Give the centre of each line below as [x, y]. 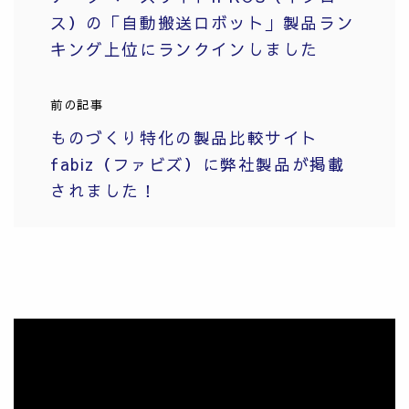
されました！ [104, 191]
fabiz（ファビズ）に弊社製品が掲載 [198, 164]
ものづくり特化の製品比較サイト [185, 138]
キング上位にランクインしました [184, 49]
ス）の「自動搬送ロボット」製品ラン [203, 23]
